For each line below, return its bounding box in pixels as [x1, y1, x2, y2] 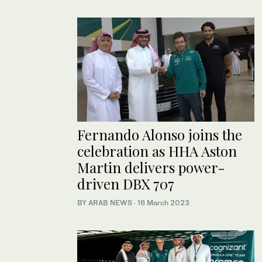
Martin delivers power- [77, 158, 225, 177]
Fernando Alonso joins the [77, 125, 242, 144]
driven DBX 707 [77, 174, 174, 194]
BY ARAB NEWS [77, 198, 134, 208]
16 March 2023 [137, 198, 189, 208]
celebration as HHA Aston [77, 142, 237, 161]
